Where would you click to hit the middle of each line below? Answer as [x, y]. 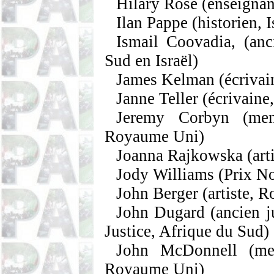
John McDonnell [177, 250]
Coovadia [199, 42]
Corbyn [204, 117]
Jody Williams [165, 174]
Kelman [188, 80]
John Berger [157, 193]
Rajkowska [206, 155]
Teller [177, 98]
